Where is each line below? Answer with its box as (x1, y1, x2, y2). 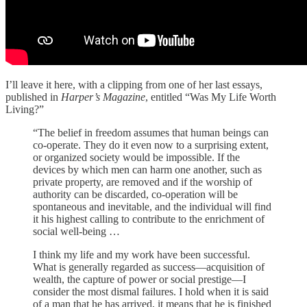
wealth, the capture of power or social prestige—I (33, 273, 246, 286)
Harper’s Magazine (61, 91, 145, 103)
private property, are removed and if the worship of (33, 176, 252, 188)
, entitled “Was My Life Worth (145, 91, 276, 103)
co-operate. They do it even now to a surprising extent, (33, 139, 269, 151)
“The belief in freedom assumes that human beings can (33, 127, 269, 139)
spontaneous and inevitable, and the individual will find (33, 201, 271, 213)
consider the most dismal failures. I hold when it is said (33, 286, 269, 298)
